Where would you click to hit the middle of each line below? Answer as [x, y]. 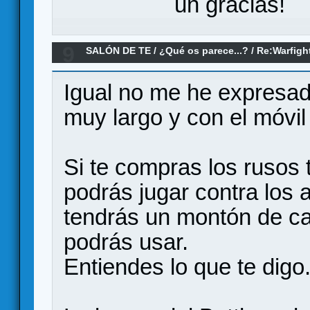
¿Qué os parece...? [204, 50]
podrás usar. [126, 242]
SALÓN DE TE [119, 50]
